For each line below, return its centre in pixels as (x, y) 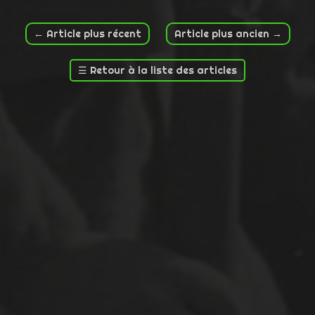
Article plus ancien (221, 33)
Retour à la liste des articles (163, 70)
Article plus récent (94, 33)
